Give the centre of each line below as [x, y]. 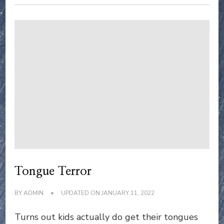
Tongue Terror [53, 172]
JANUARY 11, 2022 [128, 193]
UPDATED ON [81, 193]
